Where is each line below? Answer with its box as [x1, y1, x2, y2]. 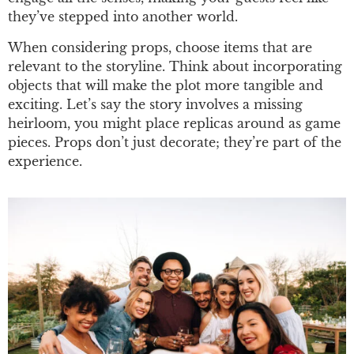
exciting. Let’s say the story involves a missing [8, 96, 303, 112]
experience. [8, 153, 82, 169]
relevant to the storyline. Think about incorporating [8, 58, 342, 74]
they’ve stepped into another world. [8, 9, 238, 25]
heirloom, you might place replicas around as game [8, 115, 341, 131]
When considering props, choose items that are [8, 39, 312, 55]
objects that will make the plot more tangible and [8, 77, 323, 93]
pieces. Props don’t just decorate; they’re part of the [8, 134, 341, 150]
